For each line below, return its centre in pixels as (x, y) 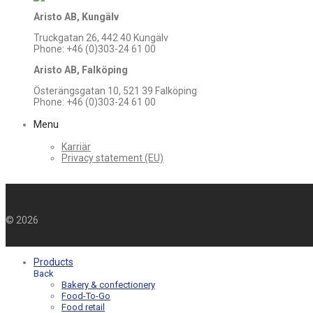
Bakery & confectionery (108, 285)
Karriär (76, 147)
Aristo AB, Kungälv (76, 17)
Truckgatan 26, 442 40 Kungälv (101, 38)
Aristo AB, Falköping (81, 70)
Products (53, 262)
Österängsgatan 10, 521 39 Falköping (115, 91)
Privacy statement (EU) (112, 158)
